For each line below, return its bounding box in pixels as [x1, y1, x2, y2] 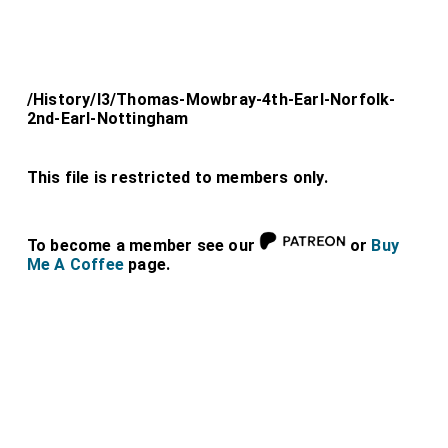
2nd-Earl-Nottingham [26, 109, 189, 128]
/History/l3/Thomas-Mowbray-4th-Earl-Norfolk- [26, 90, 396, 109]
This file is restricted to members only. [26, 168, 328, 187]
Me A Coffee [26, 255, 125, 274]
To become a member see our [26, 236, 260, 255]
